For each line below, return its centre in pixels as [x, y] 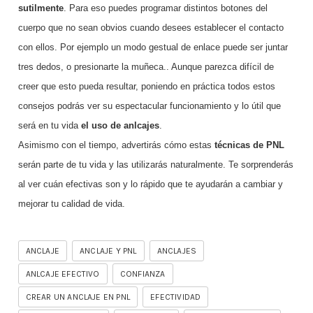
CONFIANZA [143, 274]
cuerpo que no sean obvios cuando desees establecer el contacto [151, 28]
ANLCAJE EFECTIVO [63, 274]
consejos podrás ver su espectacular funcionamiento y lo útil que [149, 106]
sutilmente [41, 8]
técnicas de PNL [249, 145]
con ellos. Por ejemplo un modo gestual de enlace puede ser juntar [153, 48]
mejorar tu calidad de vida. [71, 204]
